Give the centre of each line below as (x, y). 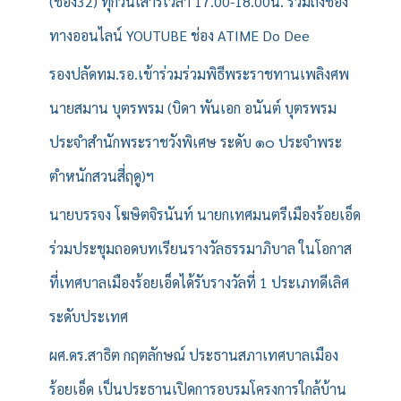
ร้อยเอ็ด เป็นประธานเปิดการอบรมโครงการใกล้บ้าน (198, 389)
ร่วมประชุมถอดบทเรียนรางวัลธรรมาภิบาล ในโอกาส (200, 249)
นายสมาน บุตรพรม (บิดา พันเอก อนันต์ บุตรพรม (193, 108)
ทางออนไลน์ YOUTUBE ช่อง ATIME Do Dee (179, 36)
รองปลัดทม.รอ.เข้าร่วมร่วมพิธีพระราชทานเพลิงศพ (199, 74)
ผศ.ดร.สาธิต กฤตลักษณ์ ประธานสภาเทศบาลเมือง (194, 355)
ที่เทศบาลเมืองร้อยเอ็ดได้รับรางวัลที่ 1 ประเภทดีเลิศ (199, 283)
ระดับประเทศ (89, 317)
